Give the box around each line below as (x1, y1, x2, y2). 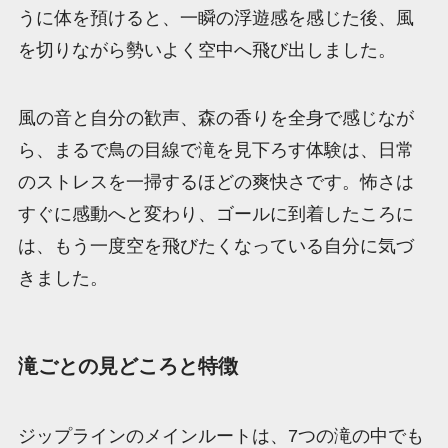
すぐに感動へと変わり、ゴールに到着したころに (17, 204, 414, 225)
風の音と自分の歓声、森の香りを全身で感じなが (17, 108, 414, 129)
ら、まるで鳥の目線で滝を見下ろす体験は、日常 (17, 140, 414, 161)
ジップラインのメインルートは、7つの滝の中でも (17, 425, 424, 446)
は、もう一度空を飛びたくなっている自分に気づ (17, 236, 414, 257)
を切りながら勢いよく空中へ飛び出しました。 (17, 40, 396, 61)
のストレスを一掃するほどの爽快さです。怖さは (17, 172, 414, 193)
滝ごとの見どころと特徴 (17, 355, 238, 378)
